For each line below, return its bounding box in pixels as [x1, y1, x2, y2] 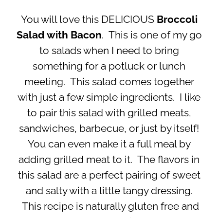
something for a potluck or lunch [33, 60, 185, 73]
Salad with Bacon [16, 29, 102, 41]
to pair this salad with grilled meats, [27, 107, 191, 119]
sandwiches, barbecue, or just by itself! [19, 123, 199, 135]
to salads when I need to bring [39, 45, 179, 57]
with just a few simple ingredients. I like [18, 91, 200, 104]
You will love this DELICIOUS [20, 14, 157, 26]
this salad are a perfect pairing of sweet [18, 169, 200, 182]
